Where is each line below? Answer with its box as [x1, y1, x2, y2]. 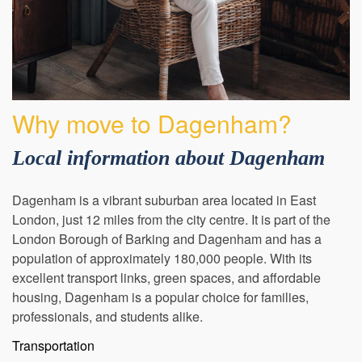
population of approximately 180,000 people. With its [12, 271, 312, 289]
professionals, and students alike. [12, 329, 203, 347]
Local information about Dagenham [12, 168, 325, 192]
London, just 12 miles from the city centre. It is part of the [12, 232, 330, 250]
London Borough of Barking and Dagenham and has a [12, 251, 322, 270]
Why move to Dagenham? [12, 127, 292, 162]
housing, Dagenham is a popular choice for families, [12, 309, 309, 328]
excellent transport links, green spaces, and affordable [12, 290, 321, 309]
